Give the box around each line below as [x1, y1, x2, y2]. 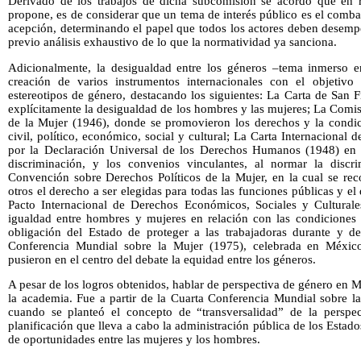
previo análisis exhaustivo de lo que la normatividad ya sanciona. [8, 35, 337, 49]
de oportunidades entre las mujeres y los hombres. [8, 333, 260, 346]
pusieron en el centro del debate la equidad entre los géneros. [8, 252, 316, 266]
